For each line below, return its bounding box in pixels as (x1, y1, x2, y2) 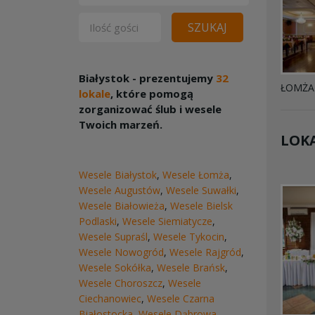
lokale (79, 86, 110, 101)
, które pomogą (110, 86, 193, 101)
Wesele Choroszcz (79, 276, 162, 290)
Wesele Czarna (147, 292, 214, 305)
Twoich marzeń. (79, 117, 162, 131)
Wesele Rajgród (169, 245, 241, 259)
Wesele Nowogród (79, 245, 164, 259)
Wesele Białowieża (79, 199, 165, 212)
